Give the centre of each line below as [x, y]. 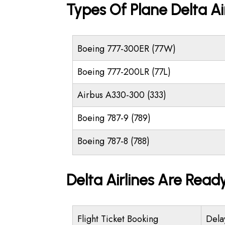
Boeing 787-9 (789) [114, 118]
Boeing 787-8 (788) [114, 141]
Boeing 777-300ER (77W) [127, 49]
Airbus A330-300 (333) [122, 95]
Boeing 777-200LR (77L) [124, 72]
